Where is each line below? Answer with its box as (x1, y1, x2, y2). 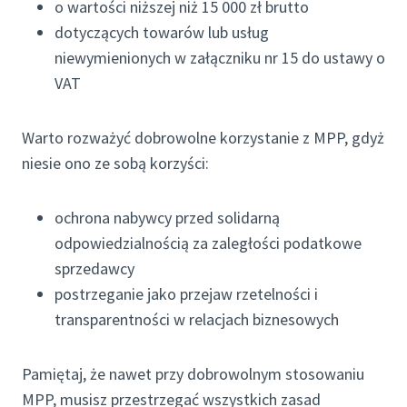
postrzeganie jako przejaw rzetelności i (55, 283, 318, 305)
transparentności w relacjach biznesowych (55, 309, 339, 331)
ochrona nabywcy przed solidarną (55, 207, 280, 229)
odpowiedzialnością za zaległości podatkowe (55, 233, 362, 254)
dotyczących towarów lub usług (55, 22, 269, 44)
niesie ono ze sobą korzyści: (22, 153, 209, 174)
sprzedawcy (55, 258, 134, 280)
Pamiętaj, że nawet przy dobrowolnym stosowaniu (22, 363, 364, 385)
